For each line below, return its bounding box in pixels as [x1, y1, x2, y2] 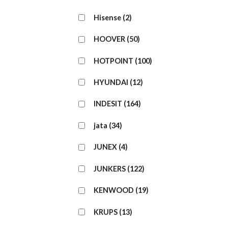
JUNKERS [94, 164, 126, 173]
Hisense [94, 13, 121, 22]
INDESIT [94, 99, 122, 108]
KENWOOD [94, 186, 134, 195]
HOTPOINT [94, 56, 133, 65]
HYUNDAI [94, 78, 128, 87]
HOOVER [94, 35, 125, 44]
